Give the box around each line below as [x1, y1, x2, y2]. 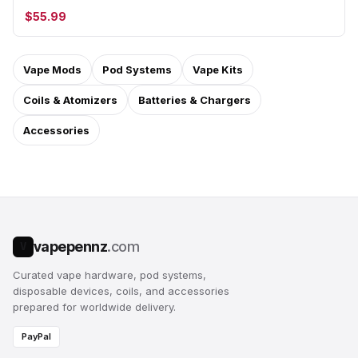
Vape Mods [23, 63, 82, 76]
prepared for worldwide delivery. [13, 300, 176, 313]
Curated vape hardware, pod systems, [13, 268, 206, 281]
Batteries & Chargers [138, 93, 251, 106]
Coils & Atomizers [23, 93, 117, 106]
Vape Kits [193, 63, 243, 76]
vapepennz [34, 238, 108, 255]
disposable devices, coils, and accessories [13, 284, 229, 297]
